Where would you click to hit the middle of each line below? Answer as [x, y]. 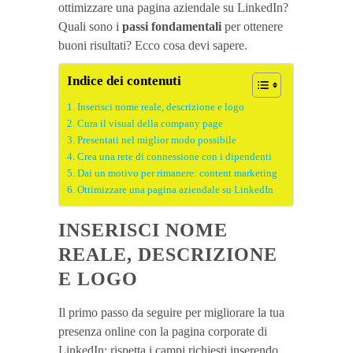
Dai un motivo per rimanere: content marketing [177, 173]
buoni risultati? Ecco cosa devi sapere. [153, 45]
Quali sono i [89, 26]
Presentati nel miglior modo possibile [156, 140]
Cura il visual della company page [150, 123]
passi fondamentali [172, 26]
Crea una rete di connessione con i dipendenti [174, 156]
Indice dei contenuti [124, 80]
